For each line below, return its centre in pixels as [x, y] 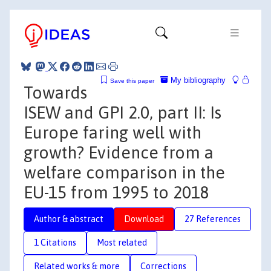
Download [144, 219]
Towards [55, 92]
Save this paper [132, 80]
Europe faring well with [113, 132]
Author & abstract [69, 219]
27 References [213, 219]
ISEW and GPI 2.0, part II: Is [122, 112]
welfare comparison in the [124, 172]
